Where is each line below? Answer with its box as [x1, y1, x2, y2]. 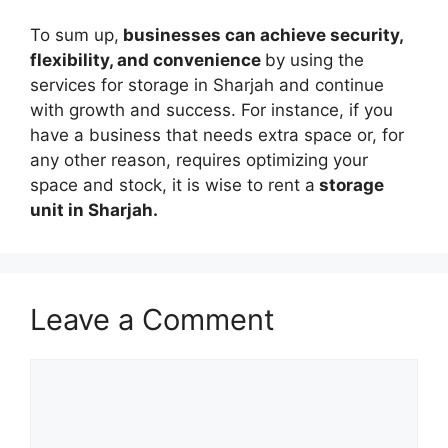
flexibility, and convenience [30, 50, 265, 70]
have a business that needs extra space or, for [30, 125, 404, 145]
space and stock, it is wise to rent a [30, 175, 315, 195]
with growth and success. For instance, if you [30, 100, 393, 120]
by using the [265, 50, 364, 70]
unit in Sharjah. [30, 200, 158, 220]
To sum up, [30, 25, 119, 45]
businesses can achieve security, [119, 25, 403, 45]
